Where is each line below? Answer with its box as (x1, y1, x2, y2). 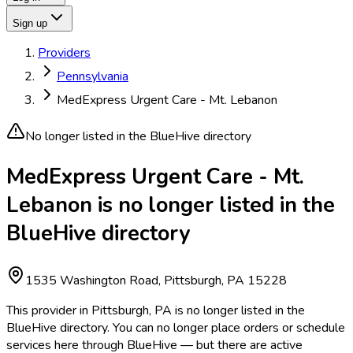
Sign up (13, 17, 47, 29)
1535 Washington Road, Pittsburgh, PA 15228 (25, 271, 287, 289)
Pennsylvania (57, 68, 128, 85)
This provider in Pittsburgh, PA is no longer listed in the (6, 301, 305, 319)
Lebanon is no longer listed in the (6, 191, 335, 220)
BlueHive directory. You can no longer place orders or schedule (6, 318, 345, 336)
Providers (38, 44, 91, 61)
